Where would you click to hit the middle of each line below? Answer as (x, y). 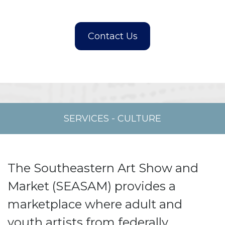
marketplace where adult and (95, 204)
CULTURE (139, 119)
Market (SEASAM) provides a (92, 186)
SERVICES (86, 119)
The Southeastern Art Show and (103, 168)
